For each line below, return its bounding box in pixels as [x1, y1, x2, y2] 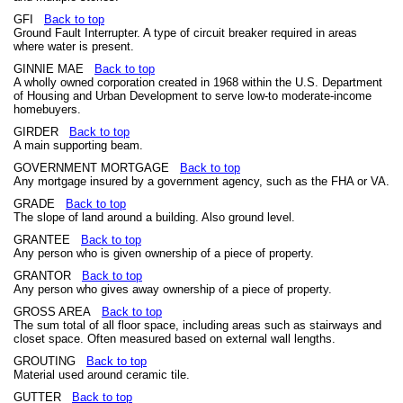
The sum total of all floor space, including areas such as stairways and [13, 318, 381, 332]
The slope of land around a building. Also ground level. [13, 210, 295, 224]
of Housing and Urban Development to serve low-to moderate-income [13, 89, 372, 103]
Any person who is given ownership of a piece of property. [13, 246, 314, 260]
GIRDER [13, 125, 69, 139]
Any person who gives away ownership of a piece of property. [13, 282, 332, 296]
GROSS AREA [13, 305, 102, 318]
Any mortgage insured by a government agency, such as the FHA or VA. [13, 175, 390, 188]
